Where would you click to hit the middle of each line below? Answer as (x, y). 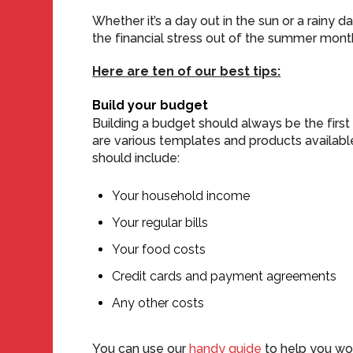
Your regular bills (160, 223)
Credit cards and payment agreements (225, 276)
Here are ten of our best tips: (187, 71)
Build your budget (150, 105)
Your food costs (159, 249)
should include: (136, 158)
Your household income (181, 196)
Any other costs (158, 303)
